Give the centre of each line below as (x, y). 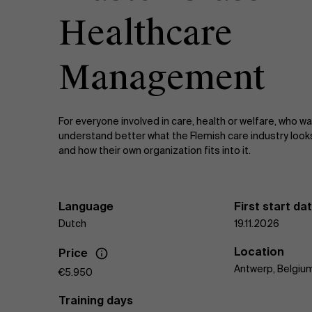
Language (86, 206)
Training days (96, 300)
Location (259, 251)
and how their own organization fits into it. (155, 150)
